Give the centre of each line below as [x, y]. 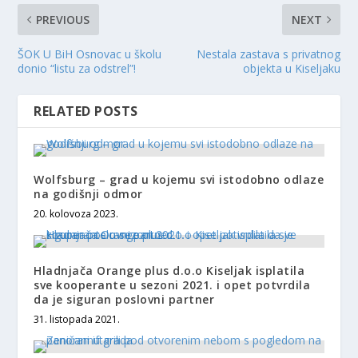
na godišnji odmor [88, 193]
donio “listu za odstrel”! [77, 68]
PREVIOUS [63, 19]
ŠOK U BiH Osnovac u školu [90, 54]
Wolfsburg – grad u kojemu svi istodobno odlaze [179, 179]
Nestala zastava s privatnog [268, 54]
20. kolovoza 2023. [76, 213]
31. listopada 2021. [77, 319]
